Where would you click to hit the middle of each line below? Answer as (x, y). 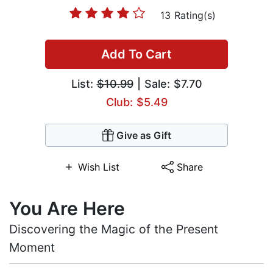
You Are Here (67, 209)
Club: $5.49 (136, 102)
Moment (32, 248)
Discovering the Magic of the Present (114, 229)
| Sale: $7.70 (168, 84)
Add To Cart (136, 55)
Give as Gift (144, 136)
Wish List (98, 167)
